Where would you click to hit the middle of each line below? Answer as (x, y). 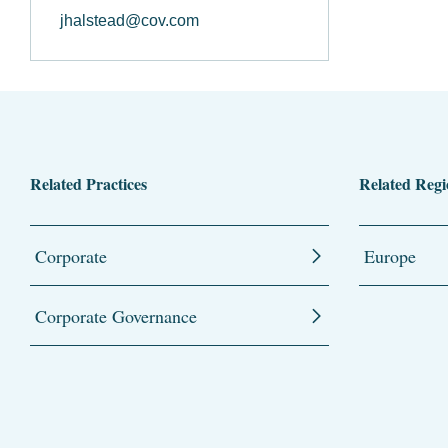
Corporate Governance (116, 315)
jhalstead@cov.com (129, 20)
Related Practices (88, 183)
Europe (389, 255)
